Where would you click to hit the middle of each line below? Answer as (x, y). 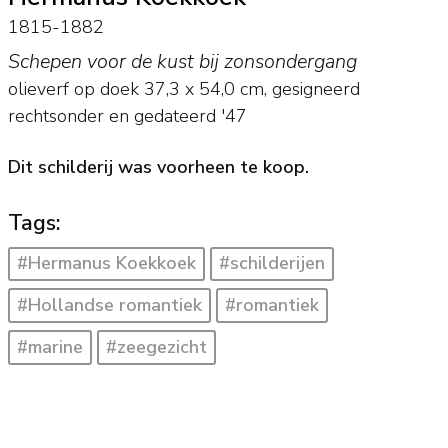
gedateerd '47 (190, 116)
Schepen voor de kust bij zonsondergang (182, 62)
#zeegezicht (157, 346)
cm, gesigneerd (297, 89)
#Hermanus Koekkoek (106, 263)
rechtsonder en (70, 116)
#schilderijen (272, 263)
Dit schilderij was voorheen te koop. (158, 166)
